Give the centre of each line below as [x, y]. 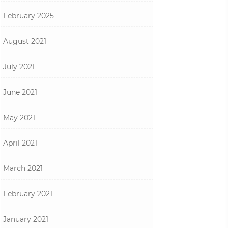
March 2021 [23, 168]
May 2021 [19, 118]
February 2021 [28, 194]
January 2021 [26, 219]
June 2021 [20, 92]
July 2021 [19, 67]
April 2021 [20, 143]
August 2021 [25, 41]
